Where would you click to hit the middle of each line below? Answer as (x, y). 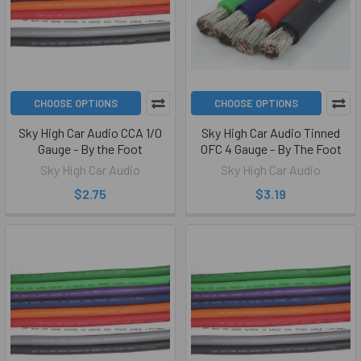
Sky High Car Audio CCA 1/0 (90, 133)
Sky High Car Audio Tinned (271, 133)
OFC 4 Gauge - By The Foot (271, 149)
